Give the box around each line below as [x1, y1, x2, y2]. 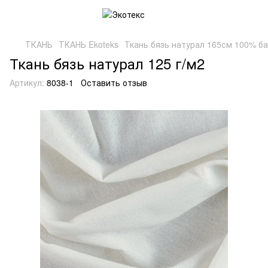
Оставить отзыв [81, 77, 147, 89]
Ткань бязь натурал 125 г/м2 [10, 53, 205, 74]
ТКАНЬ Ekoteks [59, 38, 118, 50]
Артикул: [10, 77, 44, 89]
